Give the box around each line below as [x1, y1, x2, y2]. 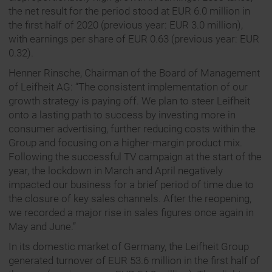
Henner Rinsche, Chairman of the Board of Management [8, 67, 260, 80]
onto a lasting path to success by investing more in [8, 109, 236, 121]
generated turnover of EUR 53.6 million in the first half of [8, 254, 260, 267]
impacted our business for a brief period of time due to [8, 178, 254, 191]
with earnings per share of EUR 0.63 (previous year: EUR [8, 33, 259, 46]
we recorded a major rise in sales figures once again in [8, 206, 254, 219]
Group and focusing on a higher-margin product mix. [8, 137, 242, 149]
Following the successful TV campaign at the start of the [8, 151, 262, 163]
